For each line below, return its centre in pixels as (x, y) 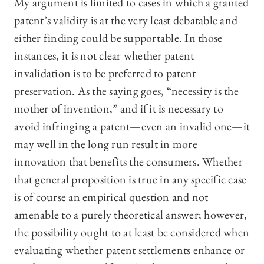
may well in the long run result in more (106, 144)
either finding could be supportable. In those (118, 38)
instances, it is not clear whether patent (104, 56)
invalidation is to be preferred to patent (105, 73)
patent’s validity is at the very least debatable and (126, 20)
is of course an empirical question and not (111, 197)
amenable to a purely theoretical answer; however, (131, 215)
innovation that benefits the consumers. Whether (128, 162)
